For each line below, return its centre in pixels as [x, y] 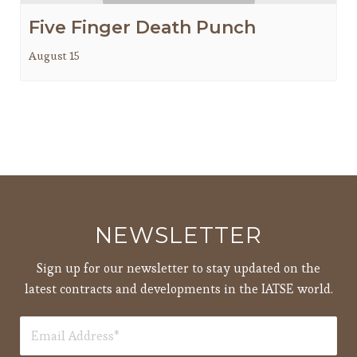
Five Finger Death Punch [142, 28]
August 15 [54, 56]
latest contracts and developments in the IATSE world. [178, 288]
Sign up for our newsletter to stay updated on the [178, 268]
